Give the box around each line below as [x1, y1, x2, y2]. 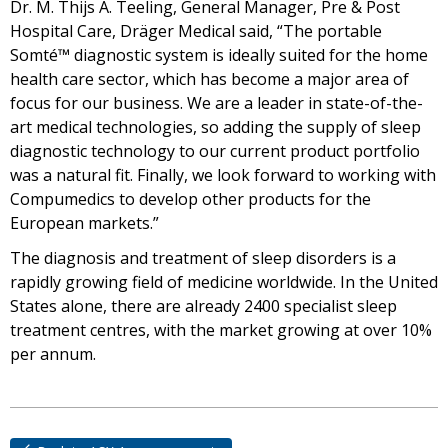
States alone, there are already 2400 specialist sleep [10, 295, 397, 317]
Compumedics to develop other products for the [10, 188, 371, 210]
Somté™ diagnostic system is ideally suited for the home [10, 44, 428, 66]
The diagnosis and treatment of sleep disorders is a [10, 247, 396, 269]
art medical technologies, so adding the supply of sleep [10, 116, 421, 138]
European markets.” [10, 212, 159, 234]
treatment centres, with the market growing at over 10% [10, 319, 432, 341]
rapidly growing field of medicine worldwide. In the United [10, 271, 438, 293]
